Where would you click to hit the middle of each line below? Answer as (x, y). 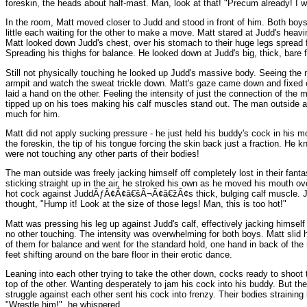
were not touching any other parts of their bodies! (102, 153)
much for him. (33, 114)
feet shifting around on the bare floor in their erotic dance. (119, 254)
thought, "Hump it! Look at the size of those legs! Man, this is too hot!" (146, 204)
